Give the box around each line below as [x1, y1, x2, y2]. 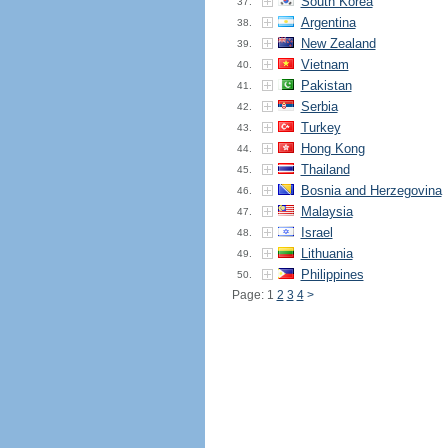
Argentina [300, 15, 356, 30]
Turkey [300, 120, 341, 135]
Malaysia [300, 204, 353, 219]
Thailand [300, 162, 350, 177]
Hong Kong [300, 141, 365, 156]
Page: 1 [231, 288, 277, 302]
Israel [300, 225, 333, 240]
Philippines [300, 267, 364, 282]
